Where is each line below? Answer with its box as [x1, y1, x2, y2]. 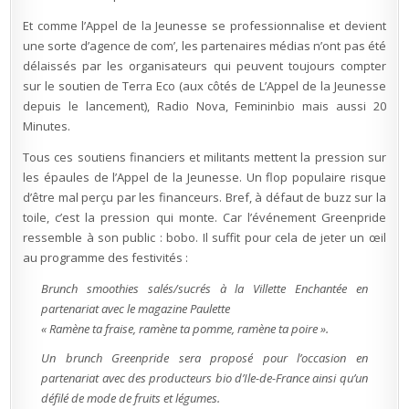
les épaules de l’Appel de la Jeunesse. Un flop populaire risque [23, 169, 386, 185]
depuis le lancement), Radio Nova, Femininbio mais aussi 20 [23, 98, 386, 114]
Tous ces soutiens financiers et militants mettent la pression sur [23, 149, 386, 165]
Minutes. [23, 118, 71, 134]
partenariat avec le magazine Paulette [41, 300, 231, 317]
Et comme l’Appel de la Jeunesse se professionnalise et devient [23, 17, 386, 34]
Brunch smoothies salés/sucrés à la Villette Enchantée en [41, 280, 368, 297]
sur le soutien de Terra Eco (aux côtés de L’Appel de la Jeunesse [23, 78, 386, 94]
